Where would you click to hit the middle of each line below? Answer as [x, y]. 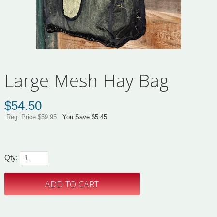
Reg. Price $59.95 [31, 117]
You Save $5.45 [85, 117]
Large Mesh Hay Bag [86, 81]
